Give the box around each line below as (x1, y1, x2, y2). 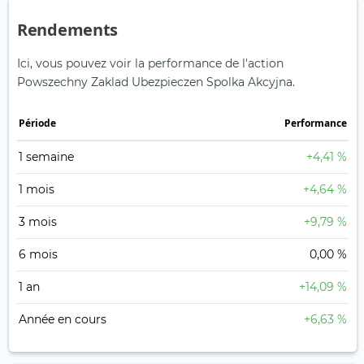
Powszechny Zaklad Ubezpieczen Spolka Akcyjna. (17, 75, 295, 90)
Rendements (17, 19, 118, 41)
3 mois (19, 214, 57, 230)
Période (19, 116, 56, 131)
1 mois (19, 182, 54, 197)
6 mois (19, 247, 58, 262)
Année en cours (19, 312, 106, 327)
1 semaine (19, 149, 74, 165)
